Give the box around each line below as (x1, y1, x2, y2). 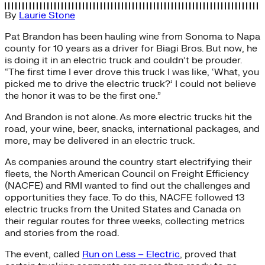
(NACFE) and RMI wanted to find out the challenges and (5, 179, 250, 192)
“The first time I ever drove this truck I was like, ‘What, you (5, 66, 259, 78)
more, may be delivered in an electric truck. (5, 134, 195, 147)
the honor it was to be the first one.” (5, 89, 161, 102)
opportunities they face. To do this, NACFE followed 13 (5, 191, 245, 203)
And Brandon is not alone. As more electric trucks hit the (5, 111, 252, 123)
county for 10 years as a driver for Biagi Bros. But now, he (5, 42, 257, 54)
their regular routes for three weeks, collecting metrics (5, 215, 244, 227)
